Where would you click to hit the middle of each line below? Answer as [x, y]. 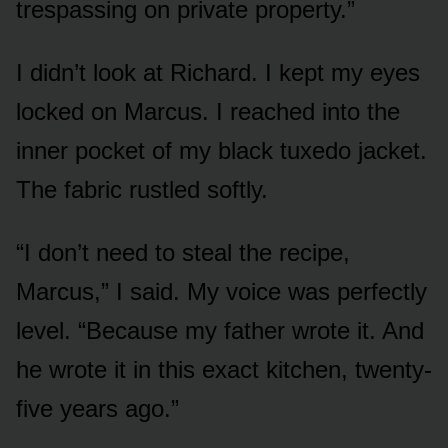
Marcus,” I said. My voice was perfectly [221, 291]
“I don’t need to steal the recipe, [183, 252]
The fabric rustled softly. [142, 189]
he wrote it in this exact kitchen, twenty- [224, 369]
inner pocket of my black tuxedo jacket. [221, 150]
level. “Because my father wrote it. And [220, 330]
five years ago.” [97, 408]
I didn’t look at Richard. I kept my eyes [218, 72]
